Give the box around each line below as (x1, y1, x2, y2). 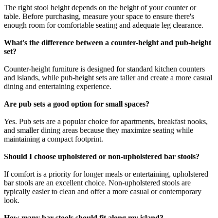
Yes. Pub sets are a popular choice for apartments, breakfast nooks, (4, 117, 208, 126)
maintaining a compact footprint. (4, 134, 103, 143)
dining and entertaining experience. (4, 82, 111, 91)
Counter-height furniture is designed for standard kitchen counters (4, 64, 205, 73)
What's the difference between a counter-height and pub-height (4, 38, 211, 47)
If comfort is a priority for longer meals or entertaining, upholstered (4, 169, 208, 178)
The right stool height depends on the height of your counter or (4, 3, 196, 12)
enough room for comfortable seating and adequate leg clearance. (4, 20, 203, 29)
